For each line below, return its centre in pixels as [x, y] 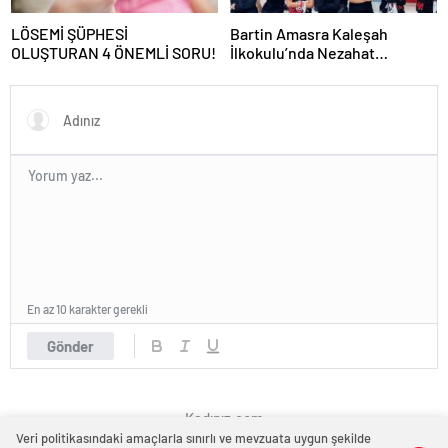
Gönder [70, 346]
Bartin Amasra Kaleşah [309, 34]
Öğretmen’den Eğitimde [313, 72]
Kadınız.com [224, 418]
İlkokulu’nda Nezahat [302, 53]
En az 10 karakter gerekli [87, 309]
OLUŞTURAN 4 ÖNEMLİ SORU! [113, 53]
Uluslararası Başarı [295, 91]
